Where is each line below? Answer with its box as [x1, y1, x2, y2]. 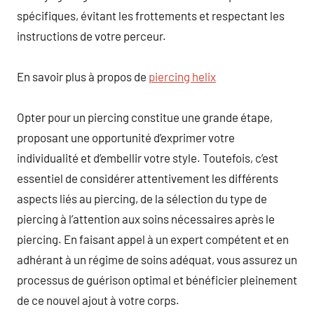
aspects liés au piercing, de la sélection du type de [17, 191, 267, 205]
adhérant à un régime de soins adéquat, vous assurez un [17, 252, 297, 266]
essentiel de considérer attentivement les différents [17, 170, 278, 185]
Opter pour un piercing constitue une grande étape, [17, 109, 273, 124]
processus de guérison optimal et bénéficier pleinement [17, 272, 297, 287]
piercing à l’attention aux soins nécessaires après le [17, 211, 275, 226]
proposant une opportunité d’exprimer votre [17, 130, 235, 144]
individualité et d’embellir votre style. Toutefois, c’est [17, 150, 278, 165]
